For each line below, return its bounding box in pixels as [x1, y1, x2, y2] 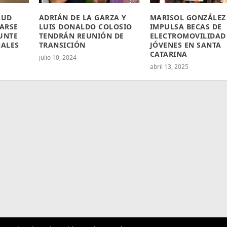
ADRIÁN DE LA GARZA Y [39, 13, 127, 23]
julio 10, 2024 [39, 53, 77, 62]
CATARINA [149, 49, 187, 59]
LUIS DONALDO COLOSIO [39, 22, 132, 32]
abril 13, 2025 [149, 62, 188, 71]
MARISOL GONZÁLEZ [149, 13, 226, 23]
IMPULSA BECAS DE [149, 22, 222, 32]
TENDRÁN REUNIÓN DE [39, 31, 124, 41]
